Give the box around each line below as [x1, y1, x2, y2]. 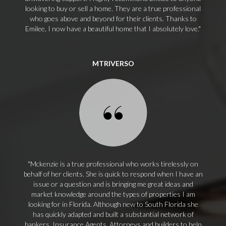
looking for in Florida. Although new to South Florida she [28, 200, 198, 208]
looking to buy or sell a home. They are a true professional [25, 4, 201, 13]
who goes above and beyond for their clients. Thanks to [29, 14, 197, 23]
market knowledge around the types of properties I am [31, 190, 195, 198]
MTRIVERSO [92, 59, 134, 68]
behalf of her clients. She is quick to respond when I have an [23, 169, 203, 178]
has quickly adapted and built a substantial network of [32, 210, 194, 218]
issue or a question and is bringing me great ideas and [33, 180, 193, 188]
